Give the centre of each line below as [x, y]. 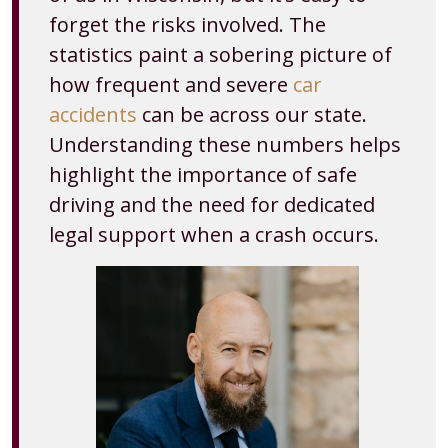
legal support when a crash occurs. [214, 234]
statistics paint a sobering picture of [220, 54]
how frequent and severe [171, 84]
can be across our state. [252, 114]
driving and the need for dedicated [212, 204]
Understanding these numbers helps [225, 144]
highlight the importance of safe [203, 174]
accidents [93, 114]
